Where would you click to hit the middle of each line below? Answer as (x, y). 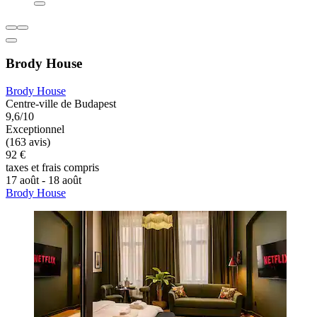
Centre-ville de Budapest (61, 104)
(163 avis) (28, 142)
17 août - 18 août (44, 180)
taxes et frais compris (52, 168)
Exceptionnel (35, 129)
